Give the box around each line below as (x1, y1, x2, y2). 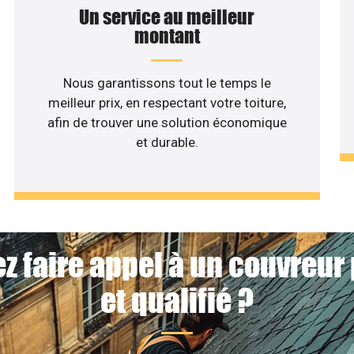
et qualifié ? (100, 281, 254, 320)
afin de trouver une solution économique (47, 114, 287, 130)
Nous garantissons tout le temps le (62, 74, 271, 91)
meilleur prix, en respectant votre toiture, (47, 94, 286, 111)
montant (134, 24, 200, 47)
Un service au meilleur (79, 5, 255, 28)
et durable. (135, 134, 198, 150)
